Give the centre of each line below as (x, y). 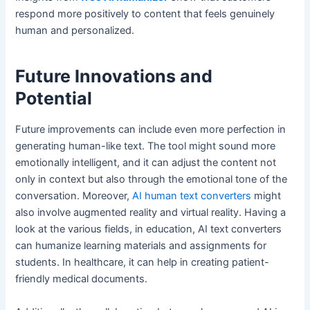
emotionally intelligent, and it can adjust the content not (146, 163)
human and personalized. (75, 31)
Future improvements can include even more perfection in (151, 130)
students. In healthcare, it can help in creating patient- (143, 263)
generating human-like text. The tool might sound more (146, 146)
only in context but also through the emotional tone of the (152, 180)
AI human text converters (192, 196)
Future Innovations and (114, 76)
